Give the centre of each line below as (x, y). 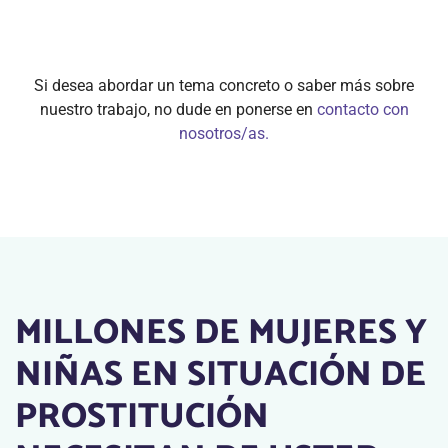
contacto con (362, 109)
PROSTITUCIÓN (142, 417)
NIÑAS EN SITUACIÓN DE (220, 375)
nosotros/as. (224, 133)
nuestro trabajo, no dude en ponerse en (178, 109)
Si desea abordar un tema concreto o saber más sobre (224, 85)
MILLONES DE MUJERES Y (221, 333)
